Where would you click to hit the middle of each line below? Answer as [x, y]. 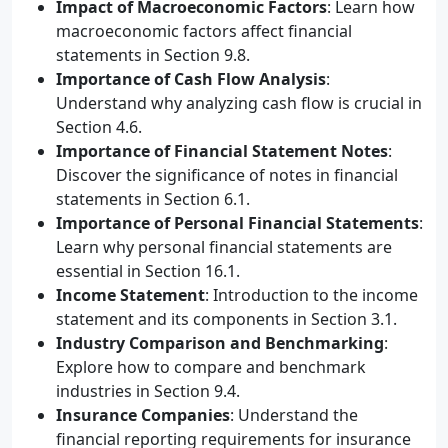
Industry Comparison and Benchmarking [220, 343]
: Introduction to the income [311, 295]
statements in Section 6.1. [153, 199]
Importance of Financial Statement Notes [222, 151]
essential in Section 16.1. [148, 271]
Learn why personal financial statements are [224, 247]
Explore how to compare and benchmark [211, 367]
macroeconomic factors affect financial [204, 31]
